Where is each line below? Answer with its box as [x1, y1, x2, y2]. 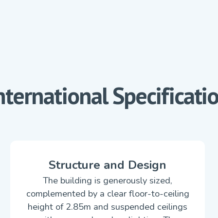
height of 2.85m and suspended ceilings [28, 200, 188, 213]
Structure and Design [49, 157, 167, 173]
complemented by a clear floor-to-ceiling [26, 187, 189, 200]
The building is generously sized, [43, 174, 173, 186]
